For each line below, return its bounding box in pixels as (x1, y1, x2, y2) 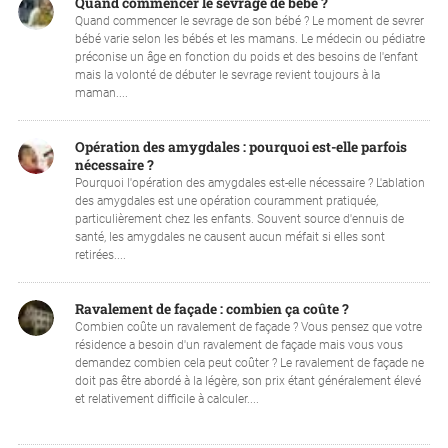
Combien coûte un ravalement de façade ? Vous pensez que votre (74, 320, 422, 335)
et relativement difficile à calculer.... (74, 392, 259, 407)
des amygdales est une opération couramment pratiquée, (74, 194, 378, 209)
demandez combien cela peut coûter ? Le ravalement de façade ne (74, 356, 424, 371)
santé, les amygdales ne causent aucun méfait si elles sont (74, 230, 385, 245)
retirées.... (74, 248, 126, 263)
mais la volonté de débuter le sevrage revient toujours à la (74, 68, 380, 83)
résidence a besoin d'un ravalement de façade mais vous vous (74, 338, 403, 353)
